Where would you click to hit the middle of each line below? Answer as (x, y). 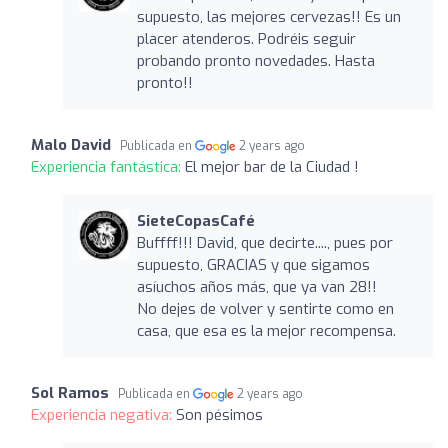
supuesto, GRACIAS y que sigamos (253, 264)
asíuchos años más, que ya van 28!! (256, 286)
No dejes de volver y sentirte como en (265, 308)
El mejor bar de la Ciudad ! (272, 166)
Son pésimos (219, 414)
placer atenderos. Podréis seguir (246, 38)
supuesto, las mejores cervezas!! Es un (268, 16)
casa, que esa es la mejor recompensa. (266, 330)
